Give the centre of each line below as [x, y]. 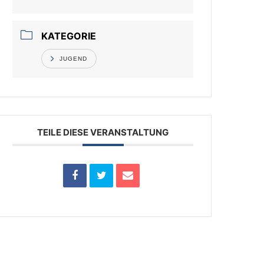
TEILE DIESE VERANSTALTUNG [103, 132]
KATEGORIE [69, 36]
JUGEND [74, 59]
